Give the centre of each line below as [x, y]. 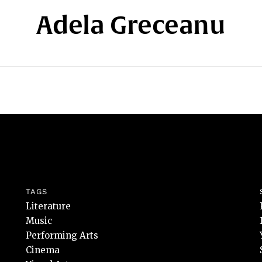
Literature [48, 206]
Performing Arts [62, 235]
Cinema [43, 250]
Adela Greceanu [131, 25]
